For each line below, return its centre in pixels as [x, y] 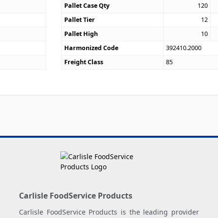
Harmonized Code [91, 48]
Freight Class [84, 62]
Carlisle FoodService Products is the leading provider [109, 212]
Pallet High [81, 34]
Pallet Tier [80, 19]
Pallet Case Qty [87, 5]
